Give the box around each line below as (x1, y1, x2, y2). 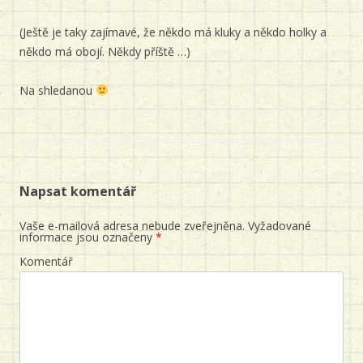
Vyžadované (245, 218, 311, 233)
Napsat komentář (19, 182, 136, 200)
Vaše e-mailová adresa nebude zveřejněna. (19, 218, 245, 233)
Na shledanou (19, 83, 96, 98)
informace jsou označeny (19, 229, 156, 245)
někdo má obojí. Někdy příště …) (19, 44, 190, 59)
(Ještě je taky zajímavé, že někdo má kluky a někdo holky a (19, 24, 327, 40)
